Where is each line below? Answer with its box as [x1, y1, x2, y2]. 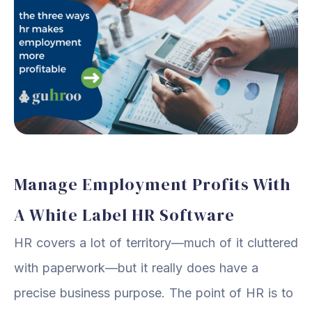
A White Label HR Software [14, 203, 235, 226]
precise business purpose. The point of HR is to [14, 285, 293, 300]
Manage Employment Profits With [14, 172, 291, 196]
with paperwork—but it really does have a [14, 260, 258, 275]
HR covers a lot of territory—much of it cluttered [14, 235, 298, 250]
